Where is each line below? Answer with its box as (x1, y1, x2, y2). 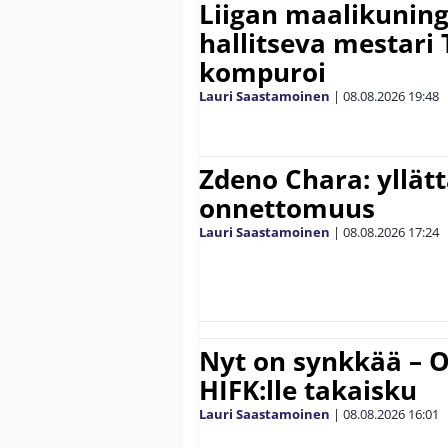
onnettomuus (199, 189, 375, 226)
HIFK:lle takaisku (199, 371, 417, 408)
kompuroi (199, 53, 326, 90)
